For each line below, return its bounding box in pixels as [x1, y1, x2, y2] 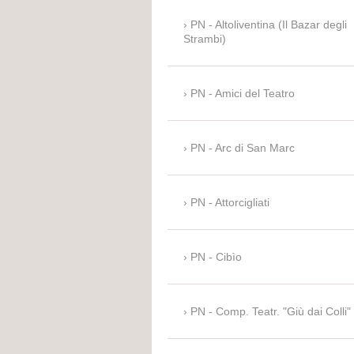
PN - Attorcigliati [190, 196, 269, 209]
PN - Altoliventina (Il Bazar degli [190, 18, 347, 32]
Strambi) [183, 32, 226, 46]
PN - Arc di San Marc [190, 141, 295, 155]
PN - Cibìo [190, 250, 242, 264]
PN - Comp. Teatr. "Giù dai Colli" [190, 305, 351, 318]
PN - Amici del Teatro [190, 87, 295, 100]
